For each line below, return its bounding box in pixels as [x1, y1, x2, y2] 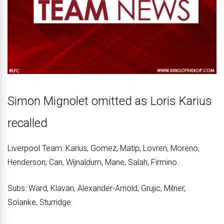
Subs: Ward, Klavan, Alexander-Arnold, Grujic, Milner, [7, 183, 185, 193]
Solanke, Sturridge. [7, 197, 73, 207]
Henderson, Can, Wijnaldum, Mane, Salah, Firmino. [7, 157, 179, 167]
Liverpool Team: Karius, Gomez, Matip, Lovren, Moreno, [7, 143, 199, 153]
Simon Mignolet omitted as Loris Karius [7, 94, 212, 108]
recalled [7, 116, 47, 130]
